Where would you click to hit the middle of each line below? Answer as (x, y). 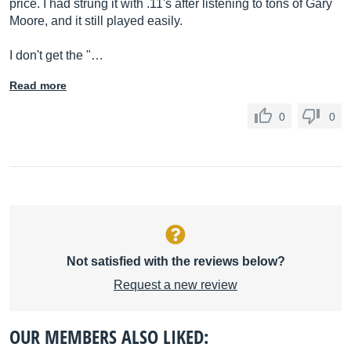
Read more (38, 85)
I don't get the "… (56, 55)
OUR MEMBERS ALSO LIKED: (109, 337)
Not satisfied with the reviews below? (175, 261)
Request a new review (175, 285)
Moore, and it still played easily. (96, 21)
